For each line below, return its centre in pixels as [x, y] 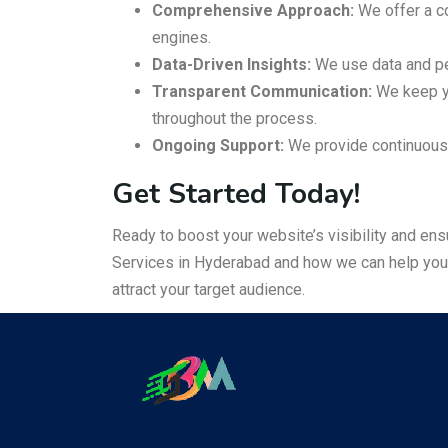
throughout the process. [234, 118]
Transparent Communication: [262, 91]
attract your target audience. [208, 289]
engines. [181, 37]
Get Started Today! [236, 194]
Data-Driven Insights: [231, 64]
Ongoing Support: [218, 145]
